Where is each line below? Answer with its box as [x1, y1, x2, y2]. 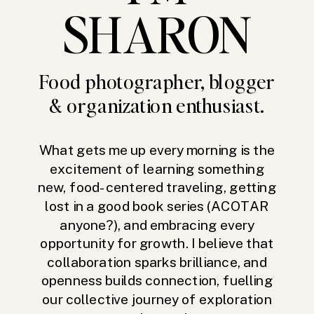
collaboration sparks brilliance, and [47, 254, 267, 270]
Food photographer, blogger [39, 68, 275, 95]
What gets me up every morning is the [39, 142, 275, 158]
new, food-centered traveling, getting [37, 179, 277, 196]
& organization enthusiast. [49, 92, 265, 118]
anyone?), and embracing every [60, 217, 254, 233]
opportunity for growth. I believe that [40, 235, 274, 252]
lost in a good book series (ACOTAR [45, 198, 269, 214]
